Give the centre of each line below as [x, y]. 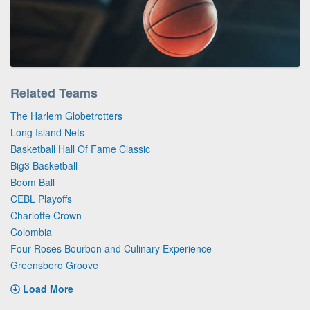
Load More [48, 288]
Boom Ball [33, 182]
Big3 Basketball [44, 165]
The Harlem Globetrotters [66, 115]
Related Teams [54, 92]
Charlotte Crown [46, 215]
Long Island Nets [47, 132]
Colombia [31, 231]
